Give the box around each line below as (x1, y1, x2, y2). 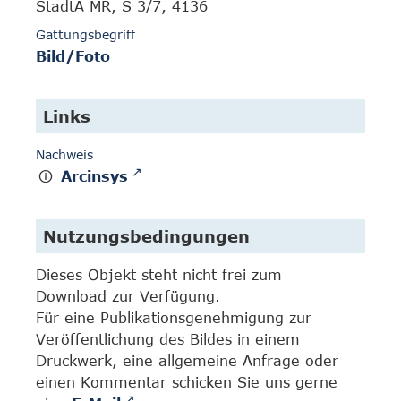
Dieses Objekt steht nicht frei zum (36, 267, 282, 283)
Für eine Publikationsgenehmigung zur (36, 310, 311, 326)
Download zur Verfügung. (36, 288, 220, 304)
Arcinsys (61, 168, 129, 185)
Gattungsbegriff (36, 27, 135, 43)
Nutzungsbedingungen (43, 226, 250, 246)
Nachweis (36, 147, 93, 163)
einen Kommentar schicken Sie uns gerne (36, 374, 337, 390)
